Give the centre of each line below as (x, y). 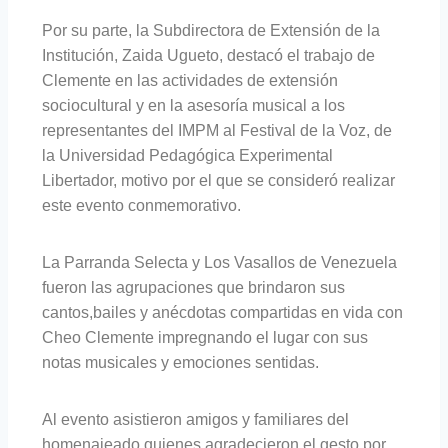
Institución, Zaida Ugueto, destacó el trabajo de (208, 56)
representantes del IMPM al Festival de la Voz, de (217, 131)
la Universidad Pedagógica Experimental (187, 156)
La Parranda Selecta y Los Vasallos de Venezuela (219, 263)
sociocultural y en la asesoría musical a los (193, 106)
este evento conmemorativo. (141, 206)
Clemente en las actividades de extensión (190, 81)
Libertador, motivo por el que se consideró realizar (218, 181)
